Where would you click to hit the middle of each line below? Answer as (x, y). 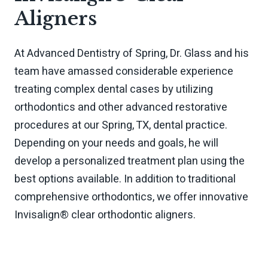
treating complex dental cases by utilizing (114, 90)
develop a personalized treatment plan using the (130, 162)
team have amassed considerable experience (124, 72)
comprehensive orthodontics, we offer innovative (131, 197)
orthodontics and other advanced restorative (121, 108)
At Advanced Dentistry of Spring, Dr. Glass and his (132, 54)
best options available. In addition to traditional (125, 179)
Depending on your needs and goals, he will (116, 144)
